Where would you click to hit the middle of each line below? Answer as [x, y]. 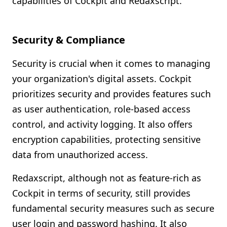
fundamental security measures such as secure [113, 208]
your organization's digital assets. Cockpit [102, 79]
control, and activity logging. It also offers [102, 124]
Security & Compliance [69, 40]
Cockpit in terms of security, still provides [101, 193]
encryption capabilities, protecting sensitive [106, 139]
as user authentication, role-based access [101, 109]
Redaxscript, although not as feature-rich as [107, 178]
